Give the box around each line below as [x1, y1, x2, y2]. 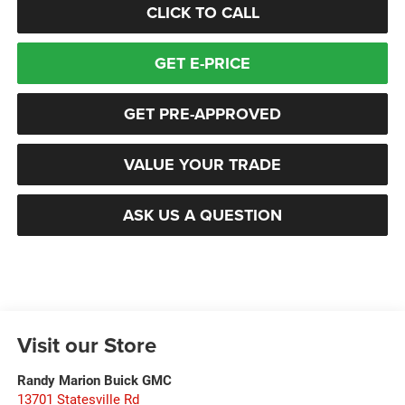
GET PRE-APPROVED [124, 101, 281, 126]
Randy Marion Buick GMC [16, 372, 172, 389]
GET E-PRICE [155, 51, 250, 75]
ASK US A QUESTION [123, 202, 282, 227]
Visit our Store [16, 328, 156, 361]
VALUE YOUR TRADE [124, 152, 281, 176]
